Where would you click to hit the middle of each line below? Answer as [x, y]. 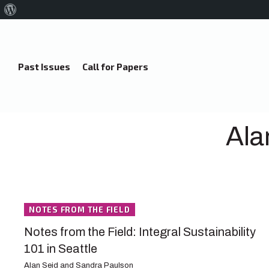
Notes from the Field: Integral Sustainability [140, 232]
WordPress [36, 28]
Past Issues [44, 66]
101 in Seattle [61, 249]
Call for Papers [115, 66]
